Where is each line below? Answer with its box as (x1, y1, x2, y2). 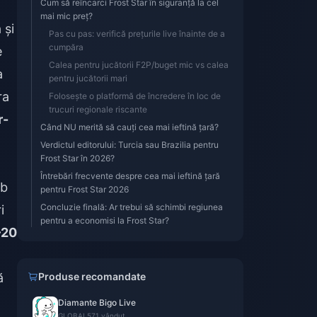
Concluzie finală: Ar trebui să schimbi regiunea (40, 202, 223, 212)
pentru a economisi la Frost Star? (40, 215, 169, 226)
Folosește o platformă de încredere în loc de (49, 91, 221, 101)
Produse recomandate (38, 270, 146, 282)
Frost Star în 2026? (40, 153, 115, 163)
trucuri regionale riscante (49, 104, 147, 115)
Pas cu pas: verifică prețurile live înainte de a (49, 28, 225, 39)
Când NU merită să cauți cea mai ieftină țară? (40, 122, 219, 132)
